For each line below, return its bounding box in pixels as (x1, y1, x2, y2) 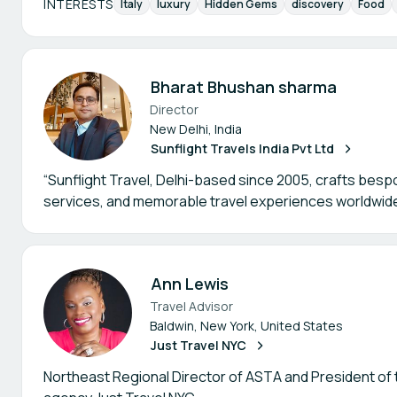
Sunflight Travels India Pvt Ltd (151, 140, 334, 157)
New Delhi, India (150, 121, 242, 137)
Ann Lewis (151, 273, 229, 294)
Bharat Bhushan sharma (151, 76, 337, 97)
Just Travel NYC (151, 337, 246, 354)
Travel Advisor (150, 298, 233, 315)
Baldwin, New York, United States (150, 317, 343, 334)
